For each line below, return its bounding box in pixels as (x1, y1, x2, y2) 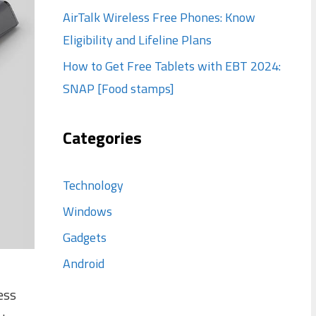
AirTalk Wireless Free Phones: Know (62, 8, 255, 27)
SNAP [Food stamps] (62, 79, 174, 98)
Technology (62, 176, 123, 195)
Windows (62, 202, 112, 221)
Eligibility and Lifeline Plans (62, 30, 212, 49)
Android (62, 254, 104, 273)
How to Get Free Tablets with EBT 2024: (62, 56, 281, 75)
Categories (62, 125, 142, 150)
